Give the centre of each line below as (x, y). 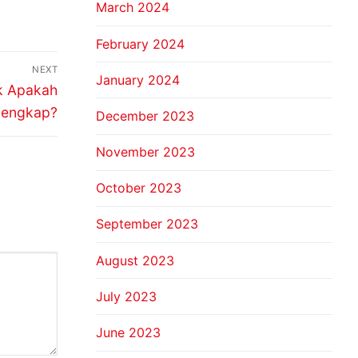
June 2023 (128, 333)
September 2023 (147, 224)
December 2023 (145, 115)
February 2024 (140, 44)
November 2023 (145, 152)
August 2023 (135, 260)
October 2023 (139, 188)
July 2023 (126, 296)
